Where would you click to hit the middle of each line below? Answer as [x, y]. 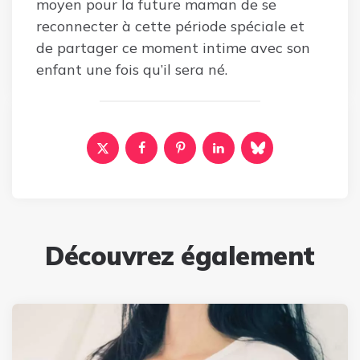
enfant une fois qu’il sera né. [132, 69]
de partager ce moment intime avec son [173, 47]
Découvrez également [180, 255]
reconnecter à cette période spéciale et [170, 26]
